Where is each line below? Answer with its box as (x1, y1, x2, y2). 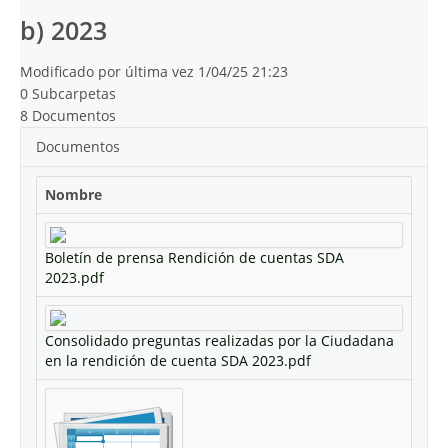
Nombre (45, 184, 102, 204)
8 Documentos (20, 105, 116, 125)
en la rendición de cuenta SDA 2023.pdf (45, 350, 311, 370)
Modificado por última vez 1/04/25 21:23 (20, 61, 288, 81)
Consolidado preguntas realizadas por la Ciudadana (45, 330, 394, 350)
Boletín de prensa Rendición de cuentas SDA (45, 247, 344, 267)
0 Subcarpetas (20, 83, 116, 103)
